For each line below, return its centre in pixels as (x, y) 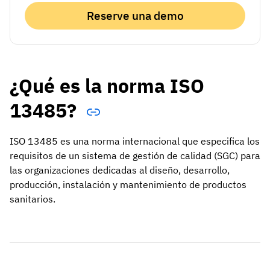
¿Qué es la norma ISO (107, 85)
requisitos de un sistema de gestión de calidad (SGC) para (135, 156)
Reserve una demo (135, 15)
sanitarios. (33, 199)
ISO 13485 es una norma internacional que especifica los (135, 141)
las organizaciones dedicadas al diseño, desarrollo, (120, 170)
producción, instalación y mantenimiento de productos (128, 185)
